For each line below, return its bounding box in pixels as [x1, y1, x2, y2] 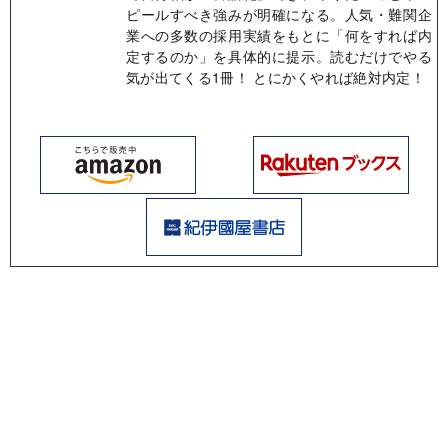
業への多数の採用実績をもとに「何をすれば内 [126, 24, 432, 45]
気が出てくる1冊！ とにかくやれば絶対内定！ [126, 66, 426, 87]
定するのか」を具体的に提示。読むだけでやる [126, 45, 432, 66]
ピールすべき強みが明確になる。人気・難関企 [126, 3, 432, 24]
